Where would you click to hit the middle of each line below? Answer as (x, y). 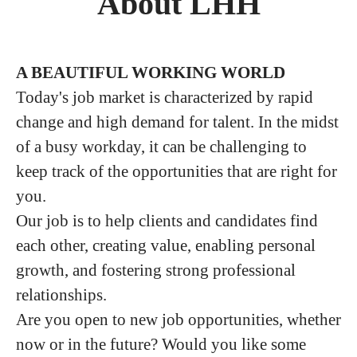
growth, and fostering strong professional (156, 270)
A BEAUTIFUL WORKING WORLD (151, 73)
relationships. (61, 295)
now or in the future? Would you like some (161, 344)
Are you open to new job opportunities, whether (178, 320)
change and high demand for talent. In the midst (177, 122)
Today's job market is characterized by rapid (165, 97)
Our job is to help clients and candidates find (167, 221)
